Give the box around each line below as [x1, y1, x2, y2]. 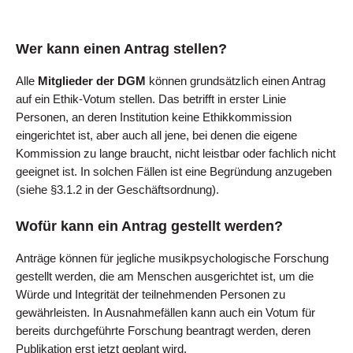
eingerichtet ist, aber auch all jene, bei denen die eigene [16, 129, 297, 142]
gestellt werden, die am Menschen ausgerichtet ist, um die [16, 270, 314, 284]
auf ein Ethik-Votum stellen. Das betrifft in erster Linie [16, 93, 286, 106]
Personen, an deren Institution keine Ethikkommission [16, 111, 292, 124]
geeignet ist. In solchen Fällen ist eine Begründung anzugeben [16, 165, 332, 178]
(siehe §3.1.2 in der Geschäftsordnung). [16, 184, 219, 196]
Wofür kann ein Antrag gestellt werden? [16, 217, 283, 235]
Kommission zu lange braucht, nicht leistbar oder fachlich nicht [16, 147, 336, 160]
